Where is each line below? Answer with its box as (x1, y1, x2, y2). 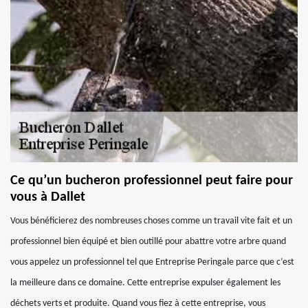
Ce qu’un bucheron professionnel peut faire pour (10, 174, 293, 188)
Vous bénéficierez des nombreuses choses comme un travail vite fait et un (10, 216, 292, 226)
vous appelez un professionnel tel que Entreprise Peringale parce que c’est (10, 257, 294, 267)
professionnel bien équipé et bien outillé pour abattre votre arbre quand (10, 236, 286, 247)
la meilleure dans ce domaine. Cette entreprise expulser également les (10, 278, 280, 288)
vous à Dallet (10, 190, 85, 204)
